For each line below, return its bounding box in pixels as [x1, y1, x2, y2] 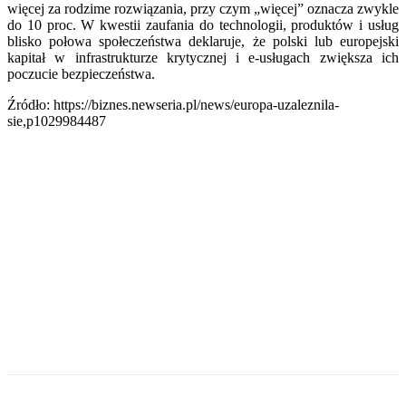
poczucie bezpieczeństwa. [7, 65, 155, 82]
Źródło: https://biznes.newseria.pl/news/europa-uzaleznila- [7, 96, 339, 112]
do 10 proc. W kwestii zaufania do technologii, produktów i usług [7, 16, 399, 33]
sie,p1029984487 [7, 112, 106, 129]
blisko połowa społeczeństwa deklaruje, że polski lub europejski [7, 33, 399, 49]
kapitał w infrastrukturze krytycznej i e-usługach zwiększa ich [7, 49, 399, 65]
